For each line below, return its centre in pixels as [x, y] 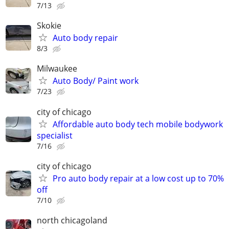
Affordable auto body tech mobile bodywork [138, 124]
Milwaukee [57, 69]
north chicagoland [72, 220]
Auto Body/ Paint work [96, 81]
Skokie [49, 26]
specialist [55, 135]
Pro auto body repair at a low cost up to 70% [138, 178]
